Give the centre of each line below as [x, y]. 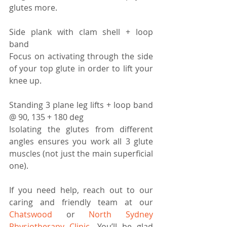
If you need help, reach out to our [81, 190]
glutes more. [33, 8]
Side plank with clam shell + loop [81, 32]
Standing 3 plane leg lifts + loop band [81, 105]
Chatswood [31, 214]
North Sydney [121, 214]
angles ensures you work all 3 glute [81, 141]
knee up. [25, 81]
